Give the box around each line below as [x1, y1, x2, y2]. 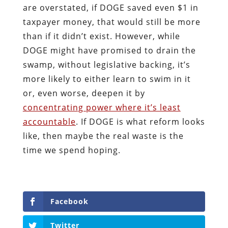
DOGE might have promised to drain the [22, 44, 196, 56]
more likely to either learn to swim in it [22, 73, 191, 84]
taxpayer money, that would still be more [22, 16, 201, 27]
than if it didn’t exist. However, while [22, 30, 180, 42]
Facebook [50, 196, 89, 206]
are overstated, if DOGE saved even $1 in [22, 2, 198, 13]
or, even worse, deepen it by [22, 87, 145, 99]
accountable [22, 116, 76, 127]
